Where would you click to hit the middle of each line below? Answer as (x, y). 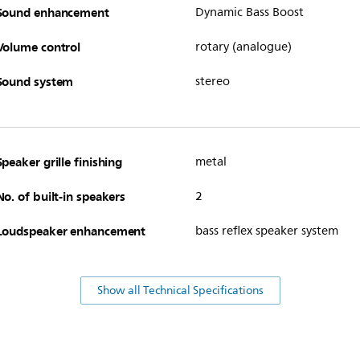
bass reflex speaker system (266, 231)
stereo (212, 82)
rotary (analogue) (243, 47)
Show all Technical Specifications (180, 291)
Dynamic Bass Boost (249, 13)
